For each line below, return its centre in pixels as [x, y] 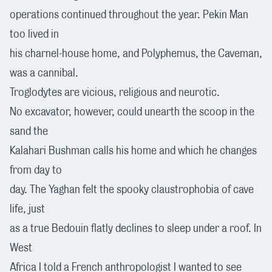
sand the [29, 131]
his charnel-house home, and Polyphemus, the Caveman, [136, 54]
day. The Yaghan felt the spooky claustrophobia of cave [132, 190]
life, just [27, 209]
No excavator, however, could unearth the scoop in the [132, 112]
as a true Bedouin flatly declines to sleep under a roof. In [136, 229]
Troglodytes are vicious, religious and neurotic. [115, 93]
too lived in [34, 34]
